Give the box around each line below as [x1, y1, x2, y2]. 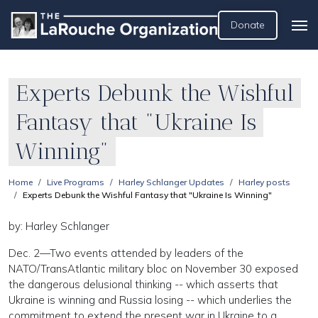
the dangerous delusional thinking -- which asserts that [9, 278, 278, 291]
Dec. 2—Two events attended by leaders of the [9, 246, 243, 260]
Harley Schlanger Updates [119, 177, 224, 187]
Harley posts [238, 177, 290, 187]
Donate [231, 18, 265, 31]
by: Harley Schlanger [9, 219, 109, 233]
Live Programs [47, 177, 104, 187]
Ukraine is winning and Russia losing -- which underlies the [9, 293, 292, 307]
